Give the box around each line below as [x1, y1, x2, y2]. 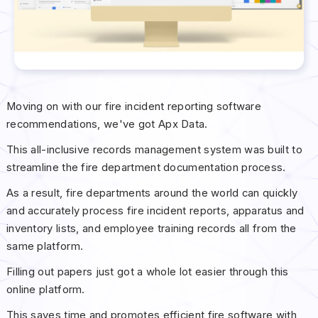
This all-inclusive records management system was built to [6, 143, 302, 156]
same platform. [6, 239, 84, 253]
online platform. [6, 283, 85, 296]
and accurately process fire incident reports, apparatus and [6, 204, 305, 217]
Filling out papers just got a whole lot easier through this [6, 265, 289, 278]
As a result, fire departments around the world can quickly [6, 186, 298, 199]
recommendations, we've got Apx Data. [6, 117, 208, 131]
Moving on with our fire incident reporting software [6, 99, 262, 113]
